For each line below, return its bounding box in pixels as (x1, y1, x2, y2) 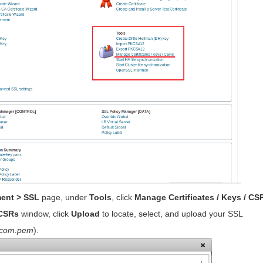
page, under (39, 193, 90, 203)
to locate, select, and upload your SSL (100, 209, 243, 219)
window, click (19, 209, 72, 219)
